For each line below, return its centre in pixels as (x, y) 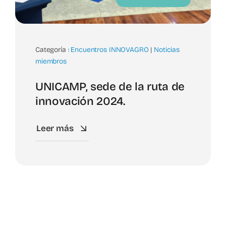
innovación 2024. (80, 101)
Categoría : (53, 49)
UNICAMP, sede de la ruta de (110, 86)
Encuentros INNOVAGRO (110, 49)
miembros (51, 61)
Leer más (55, 128)
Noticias (167, 49)
